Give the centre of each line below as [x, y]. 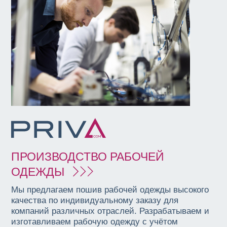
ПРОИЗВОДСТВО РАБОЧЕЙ [88, 156]
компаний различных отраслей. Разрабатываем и [110, 211]
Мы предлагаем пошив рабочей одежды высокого [110, 190]
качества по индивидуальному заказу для [95, 200]
